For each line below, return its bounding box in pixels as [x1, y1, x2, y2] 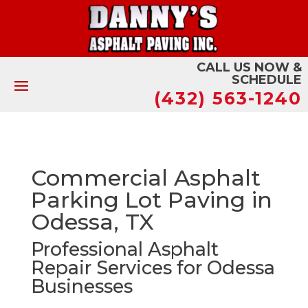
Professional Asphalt [30, 237, 219, 261]
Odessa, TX [30, 208, 154, 235]
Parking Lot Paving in [30, 186, 272, 213]
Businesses [30, 274, 133, 298]
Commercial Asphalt [30, 164, 261, 191]
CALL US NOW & [197, 59, 302, 75]
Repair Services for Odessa [30, 256, 275, 279]
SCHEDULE [232, 71, 302, 87]
